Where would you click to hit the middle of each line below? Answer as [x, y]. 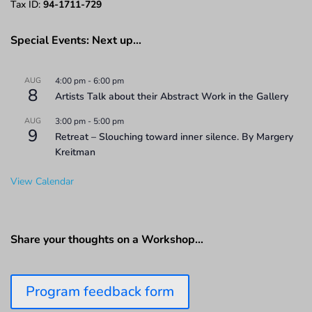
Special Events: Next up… [76, 40]
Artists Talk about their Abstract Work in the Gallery [172, 96]
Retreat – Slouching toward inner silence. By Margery [174, 136]
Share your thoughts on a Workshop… [107, 239]
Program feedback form [100, 291]
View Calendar [42, 181]
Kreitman [75, 152]
